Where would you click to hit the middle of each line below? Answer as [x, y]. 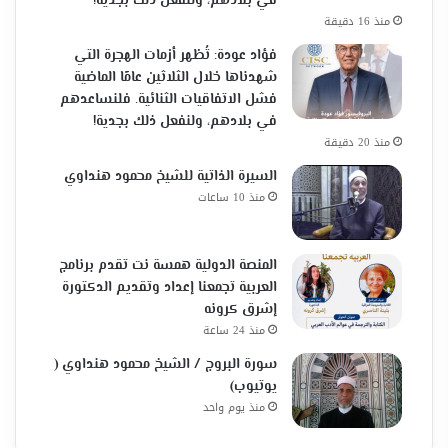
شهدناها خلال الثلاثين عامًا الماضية [175, 78]
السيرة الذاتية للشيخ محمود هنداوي [170, 177]
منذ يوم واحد [233, 408]
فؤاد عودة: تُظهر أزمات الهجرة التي [175, 56]
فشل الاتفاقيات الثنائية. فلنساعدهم [168, 100]
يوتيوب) [253, 387]
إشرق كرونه [240, 310]
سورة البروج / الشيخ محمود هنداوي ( [165, 365]
